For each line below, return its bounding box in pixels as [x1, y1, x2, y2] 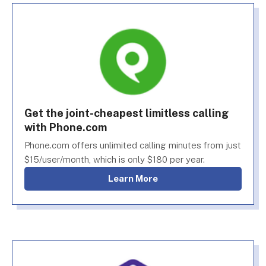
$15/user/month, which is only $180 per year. [24, 154, 205, 164]
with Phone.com [24, 121, 107, 134]
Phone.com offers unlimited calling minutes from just [24, 140, 241, 150]
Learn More [113, 173, 158, 183]
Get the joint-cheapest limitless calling [24, 107, 229, 119]
